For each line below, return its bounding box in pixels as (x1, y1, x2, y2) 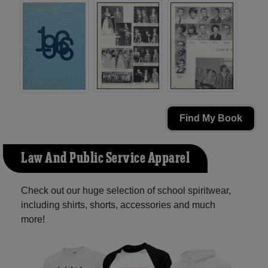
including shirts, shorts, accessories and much (21, 200, 215, 211)
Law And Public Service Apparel (21, 149, 190, 169)
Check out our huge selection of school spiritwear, (21, 185, 231, 196)
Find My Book (179, 113, 242, 124)
